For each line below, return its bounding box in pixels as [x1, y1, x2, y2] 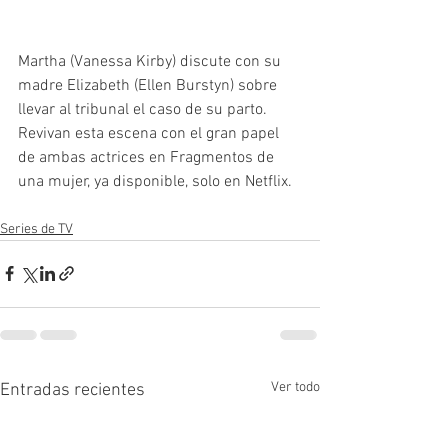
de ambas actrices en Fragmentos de [18, 147, 278, 168]
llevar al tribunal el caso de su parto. [18, 99, 271, 120]
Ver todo [271, 378, 320, 396]
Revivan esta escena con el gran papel [18, 123, 283, 144]
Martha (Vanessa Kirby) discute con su [18, 51, 285, 72]
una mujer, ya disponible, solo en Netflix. [18, 171, 296, 192]
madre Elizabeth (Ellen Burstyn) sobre [18, 75, 281, 96]
